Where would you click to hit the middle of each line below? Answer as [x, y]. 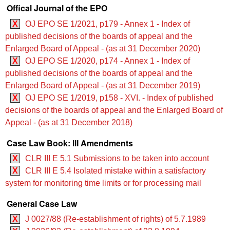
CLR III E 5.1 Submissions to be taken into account [117, 158]
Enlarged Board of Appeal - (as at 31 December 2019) [103, 85]
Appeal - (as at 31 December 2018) [69, 122]
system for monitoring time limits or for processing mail [103, 183]
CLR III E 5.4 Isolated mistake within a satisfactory [116, 170]
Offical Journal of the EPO [57, 8]
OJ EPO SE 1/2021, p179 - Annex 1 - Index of [108, 24]
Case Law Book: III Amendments [70, 143]
